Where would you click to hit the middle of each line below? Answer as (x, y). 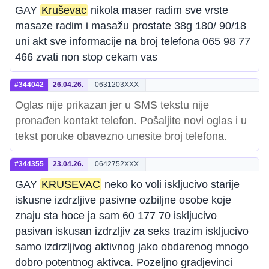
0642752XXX (117, 164)
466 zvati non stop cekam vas (86, 57)
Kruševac (64, 10)
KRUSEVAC (71, 184)
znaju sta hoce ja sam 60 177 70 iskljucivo (116, 216)
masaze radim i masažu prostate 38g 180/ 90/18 (131, 26)
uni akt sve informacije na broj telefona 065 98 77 (133, 41)
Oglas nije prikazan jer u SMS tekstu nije (112, 105)
